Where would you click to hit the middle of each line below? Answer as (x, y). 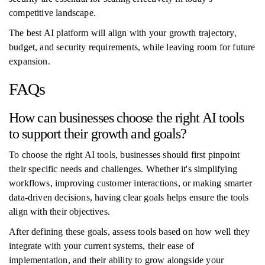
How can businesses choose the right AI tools (127, 118)
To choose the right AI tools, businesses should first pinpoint (125, 155)
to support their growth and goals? (98, 134)
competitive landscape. (52, 13)
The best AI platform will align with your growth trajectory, (123, 33)
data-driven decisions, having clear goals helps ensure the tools (129, 197)
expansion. (30, 61)
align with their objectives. (60, 211)
